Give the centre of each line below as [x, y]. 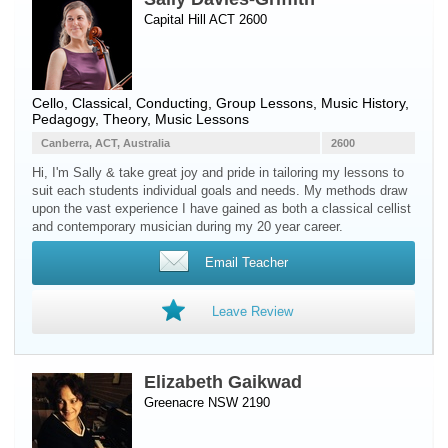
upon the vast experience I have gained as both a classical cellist [221, 208]
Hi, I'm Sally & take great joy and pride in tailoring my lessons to [218, 172]
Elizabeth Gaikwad [223, 382]
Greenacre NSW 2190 [207, 402]
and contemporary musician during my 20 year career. [187, 226]
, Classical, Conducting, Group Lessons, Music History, [236, 103]
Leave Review [252, 311]
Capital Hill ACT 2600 [205, 19]
